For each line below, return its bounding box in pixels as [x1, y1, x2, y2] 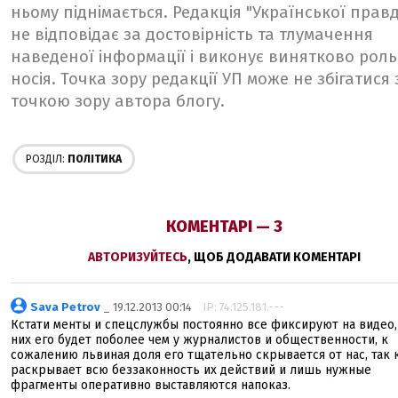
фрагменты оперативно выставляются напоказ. [11, 378, 291, 393]
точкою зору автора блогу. [11, 92, 225, 111]
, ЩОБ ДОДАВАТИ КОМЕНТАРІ [187, 250, 361, 265]
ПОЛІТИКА [65, 153, 122, 165]
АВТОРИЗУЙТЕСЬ [87, 250, 187, 265]
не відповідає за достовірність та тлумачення [11, 25, 373, 44]
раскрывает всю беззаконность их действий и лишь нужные [11, 362, 371, 378]
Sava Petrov [30, 300, 100, 314]
